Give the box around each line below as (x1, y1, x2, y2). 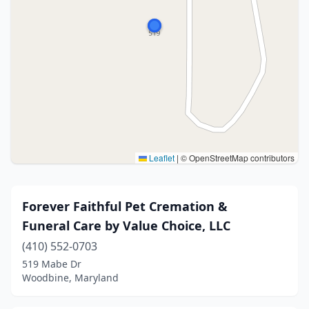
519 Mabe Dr (22, 257, 81, 270)
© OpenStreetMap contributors (179, 152, 295, 163)
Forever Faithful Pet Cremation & (22, 198, 228, 215)
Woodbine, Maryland (22, 271, 119, 284)
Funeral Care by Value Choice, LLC (22, 217, 230, 234)
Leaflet (147, 152, 175, 163)
